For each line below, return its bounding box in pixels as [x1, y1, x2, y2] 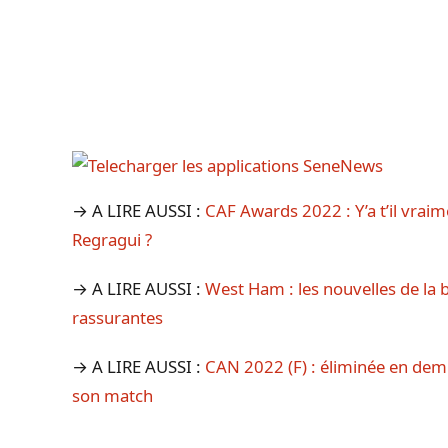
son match [72, 384, 153, 408]
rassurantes [72, 306, 163, 330]
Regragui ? [72, 228, 152, 252]
